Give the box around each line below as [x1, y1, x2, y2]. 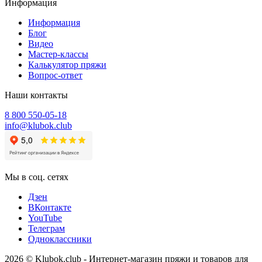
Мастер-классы [28, 49, 88, 59]
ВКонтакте [28, 202, 71, 212]
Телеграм [28, 223, 65, 233]
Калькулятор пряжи [28, 59, 106, 70]
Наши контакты [5, 89, 68, 100]
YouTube [28, 212, 62, 223]
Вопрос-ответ [28, 70, 82, 80]
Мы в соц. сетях [5, 171, 68, 182]
